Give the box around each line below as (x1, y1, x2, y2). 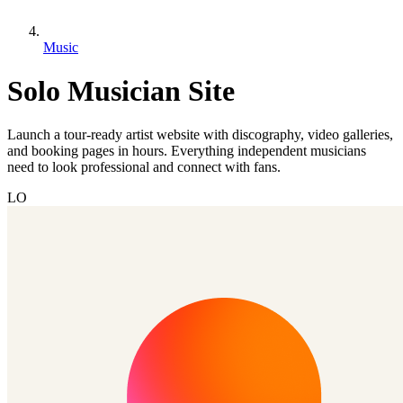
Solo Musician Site (7, 75, 235, 108)
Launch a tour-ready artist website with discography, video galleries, (7, 127, 393, 143)
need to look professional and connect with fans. (7, 159, 281, 175)
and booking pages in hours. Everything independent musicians (7, 143, 366, 159)
